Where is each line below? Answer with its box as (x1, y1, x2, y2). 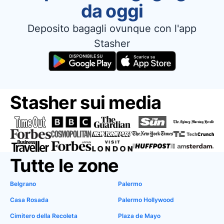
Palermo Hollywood (118, 196, 174, 203)
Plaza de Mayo (118, 212, 160, 219)
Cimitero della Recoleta (10, 212, 77, 219)
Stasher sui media (10, 91, 161, 113)
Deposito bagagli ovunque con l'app (27, 22, 196, 34)
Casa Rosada (10, 196, 48, 203)
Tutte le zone (10, 154, 119, 176)
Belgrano (10, 180, 36, 187)
